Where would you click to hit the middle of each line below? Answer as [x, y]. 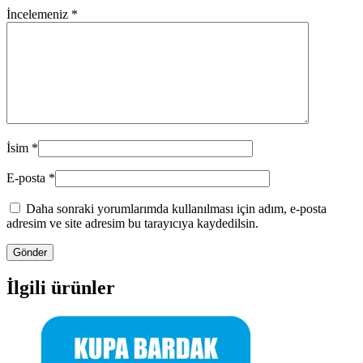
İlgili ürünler [61, 288]
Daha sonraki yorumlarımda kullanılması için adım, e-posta [176, 209]
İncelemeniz [39, 15]
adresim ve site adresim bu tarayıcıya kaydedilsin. [132, 224]
